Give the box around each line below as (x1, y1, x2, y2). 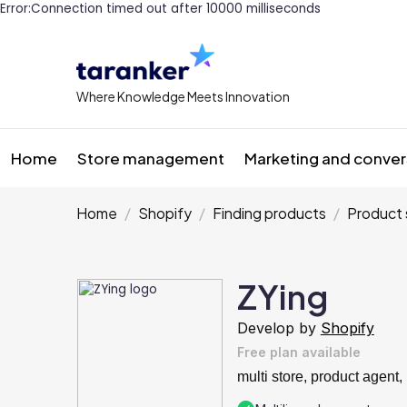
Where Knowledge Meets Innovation (76, 88, 290, 104)
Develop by (237, 319, 316, 337)
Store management (77, 148, 224, 168)
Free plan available (237, 344, 361, 360)
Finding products (213, 203, 326, 223)
